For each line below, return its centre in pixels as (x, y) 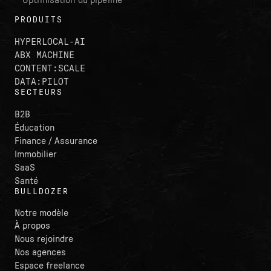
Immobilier (36, 154)
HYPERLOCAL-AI (50, 41)
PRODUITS (39, 20)
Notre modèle (41, 213)
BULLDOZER (42, 191)
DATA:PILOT (42, 81)
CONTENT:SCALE (50, 68)
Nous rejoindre (44, 239)
